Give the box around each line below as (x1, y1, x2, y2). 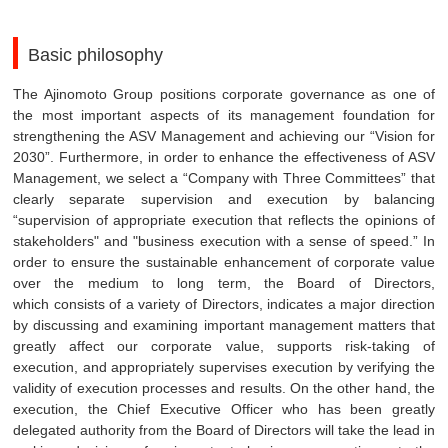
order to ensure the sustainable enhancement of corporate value (13, 253, 435, 270)
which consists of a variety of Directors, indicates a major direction (13, 295, 435, 312)
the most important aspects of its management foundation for (13, 106, 435, 123)
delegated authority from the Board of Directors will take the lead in (13, 421, 435, 438)
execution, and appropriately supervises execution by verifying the (13, 358, 435, 375)
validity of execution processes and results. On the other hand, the (13, 379, 435, 396)
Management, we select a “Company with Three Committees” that (13, 169, 435, 186)
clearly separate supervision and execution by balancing (13, 190, 435, 207)
